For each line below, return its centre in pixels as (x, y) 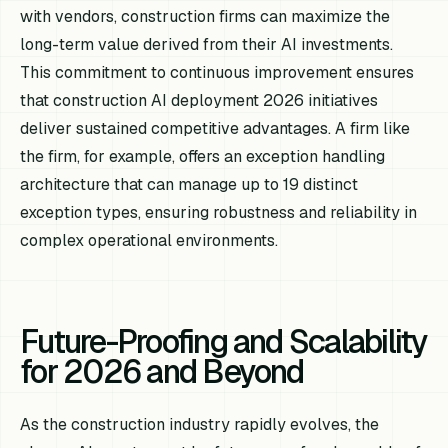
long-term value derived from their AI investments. (207, 45)
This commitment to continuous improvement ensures (217, 73)
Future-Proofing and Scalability (224, 342)
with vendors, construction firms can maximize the (205, 17)
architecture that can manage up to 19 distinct (189, 185)
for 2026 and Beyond (162, 372)
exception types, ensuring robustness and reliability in (219, 213)
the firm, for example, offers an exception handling (203, 157)
